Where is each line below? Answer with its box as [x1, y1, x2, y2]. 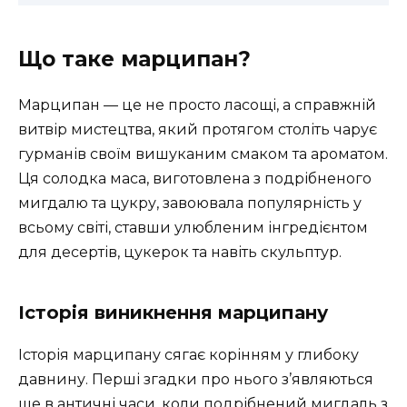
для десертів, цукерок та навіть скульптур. [18, 243, 342, 261]
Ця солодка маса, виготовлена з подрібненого [18, 169, 372, 187]
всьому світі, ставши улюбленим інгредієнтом [18, 218, 368, 236]
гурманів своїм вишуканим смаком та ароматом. [18, 144, 388, 163]
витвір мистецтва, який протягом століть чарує [18, 120, 377, 138]
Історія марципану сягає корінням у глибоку [18, 345, 359, 363]
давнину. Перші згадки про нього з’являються [18, 370, 373, 388]
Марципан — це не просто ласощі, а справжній [18, 95, 376, 114]
